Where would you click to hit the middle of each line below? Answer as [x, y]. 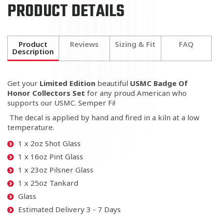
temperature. [31, 127]
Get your [23, 83]
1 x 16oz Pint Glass [51, 156]
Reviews [84, 44]
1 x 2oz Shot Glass [49, 143]
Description [33, 51]
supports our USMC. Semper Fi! [61, 103]
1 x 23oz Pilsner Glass [56, 170]
